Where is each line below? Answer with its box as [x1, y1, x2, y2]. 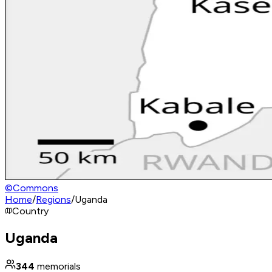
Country [12, 205, 49, 217]
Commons [13, 182, 58, 194]
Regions [36, 194, 71, 205]
